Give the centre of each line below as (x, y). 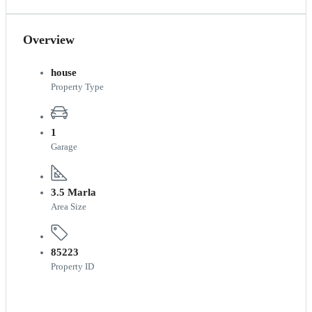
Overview (49, 40)
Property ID (72, 266)
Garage (64, 147)
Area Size (69, 206)
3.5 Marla (73, 192)
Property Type (77, 87)
